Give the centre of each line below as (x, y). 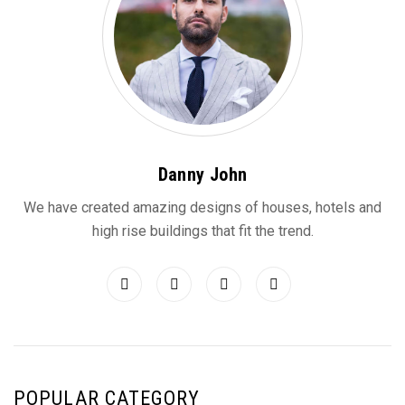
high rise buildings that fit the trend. (202, 231)
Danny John (202, 174)
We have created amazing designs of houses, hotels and (202, 207)
